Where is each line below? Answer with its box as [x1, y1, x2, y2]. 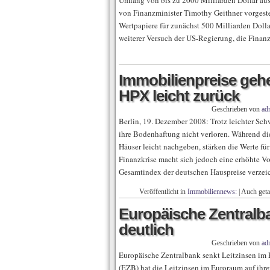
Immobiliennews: [187, 187, 237, 196]
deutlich [119, 221, 174, 239]
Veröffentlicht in [139, 187, 187, 196]
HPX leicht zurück [119, 87, 239, 105]
